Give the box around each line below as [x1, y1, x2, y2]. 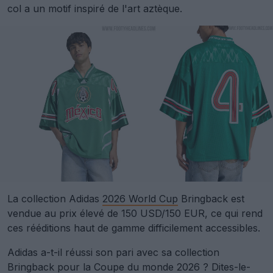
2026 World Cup [102, 193, 178, 205]
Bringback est [178, 193, 244, 205]
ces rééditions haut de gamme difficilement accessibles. [7, 222, 260, 235]
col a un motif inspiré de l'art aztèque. [7, 2, 182, 15]
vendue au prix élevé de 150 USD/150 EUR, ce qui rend [7, 207, 263, 220]
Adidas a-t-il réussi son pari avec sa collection [7, 246, 219, 259]
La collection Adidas [7, 193, 102, 205]
